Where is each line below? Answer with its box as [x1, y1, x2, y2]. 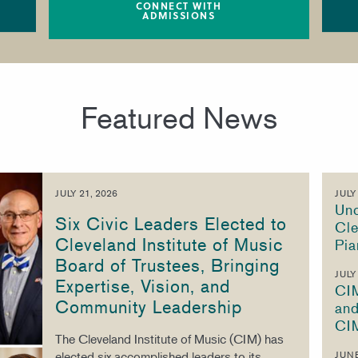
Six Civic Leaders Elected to [54, 213, 287, 234]
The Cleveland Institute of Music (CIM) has [54, 331, 284, 347]
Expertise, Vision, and [54, 276, 230, 296]
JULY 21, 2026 [54, 187, 117, 199]
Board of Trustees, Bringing [54, 255, 280, 276]
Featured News [81, 99, 277, 136]
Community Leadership [54, 296, 242, 317]
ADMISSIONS [142, 7, 216, 22]
